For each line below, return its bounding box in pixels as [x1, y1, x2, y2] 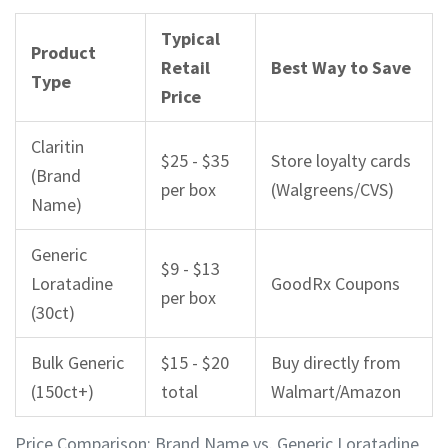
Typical [161, 27, 220, 51]
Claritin [31, 135, 84, 159]
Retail [161, 56, 210, 80]
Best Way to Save [271, 56, 411, 80]
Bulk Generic [31, 351, 124, 375]
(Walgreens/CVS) [271, 178, 394, 202]
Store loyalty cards [271, 149, 411, 173]
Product [31, 41, 96, 65]
